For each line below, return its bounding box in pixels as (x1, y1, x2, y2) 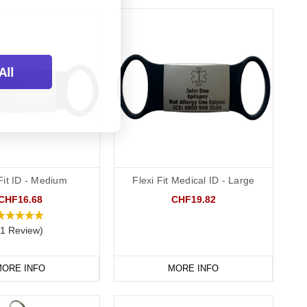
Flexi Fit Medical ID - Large (132, 174, 255, 186)
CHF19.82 (171, 193, 216, 205)
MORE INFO (167, 262, 219, 273)
